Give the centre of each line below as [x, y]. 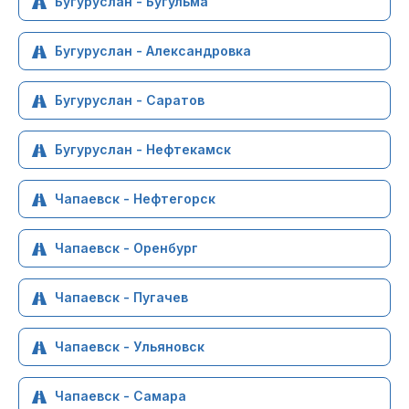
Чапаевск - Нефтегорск [135, 199]
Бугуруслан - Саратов [130, 100]
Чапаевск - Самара [121, 396]
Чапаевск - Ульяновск [130, 346]
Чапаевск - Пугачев [121, 297]
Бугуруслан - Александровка [153, 51]
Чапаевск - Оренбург [126, 248]
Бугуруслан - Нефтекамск [143, 149]
